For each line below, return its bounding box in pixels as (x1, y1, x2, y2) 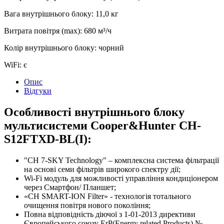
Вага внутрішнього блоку (4, 9, 91, 18)
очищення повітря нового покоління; (24, 201, 150, 210)
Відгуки (24, 86, 51, 95)
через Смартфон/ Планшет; (24, 183, 116, 192)
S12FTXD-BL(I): (4, 132, 91, 146)
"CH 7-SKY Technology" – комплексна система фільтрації (24, 156, 219, 165)
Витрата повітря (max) (4, 26, 80, 35)
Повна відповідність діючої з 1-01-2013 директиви (24, 210, 195, 219)
